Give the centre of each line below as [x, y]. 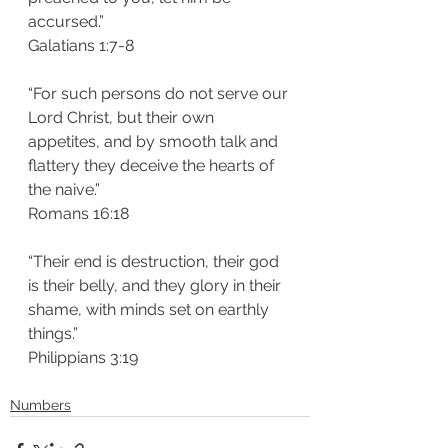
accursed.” [66, 21]
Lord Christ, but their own [123, 117]
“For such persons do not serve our [160, 93]
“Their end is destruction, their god [155, 261]
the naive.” [64, 189]
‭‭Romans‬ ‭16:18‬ [78, 213]
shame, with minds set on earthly [150, 309]
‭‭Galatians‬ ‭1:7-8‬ [81, 45]
